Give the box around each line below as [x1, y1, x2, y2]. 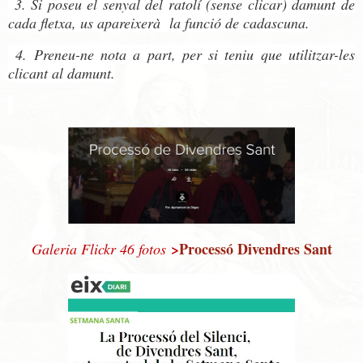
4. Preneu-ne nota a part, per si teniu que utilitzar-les [8, 45, 355, 65]
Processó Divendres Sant [178, 237, 332, 259]
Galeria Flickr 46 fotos [31, 238, 166, 258]
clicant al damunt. [8, 63, 115, 83]
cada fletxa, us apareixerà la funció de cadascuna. [8, 13, 310, 33]
